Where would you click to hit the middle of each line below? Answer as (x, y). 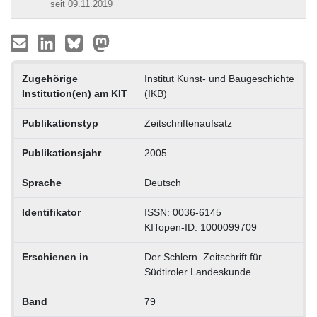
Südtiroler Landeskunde (197, 271)
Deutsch (162, 182)
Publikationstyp (60, 123)
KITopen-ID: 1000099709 (200, 227)
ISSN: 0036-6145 (183, 212)
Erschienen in (55, 257)
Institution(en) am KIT (74, 93)
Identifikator (51, 212)
